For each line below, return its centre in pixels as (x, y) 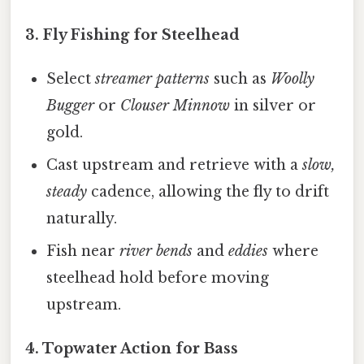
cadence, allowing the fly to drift (208, 192)
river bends (156, 251)
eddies (249, 251)
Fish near (83, 251)
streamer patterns (153, 79)
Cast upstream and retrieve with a (175, 165)
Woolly (293, 79)
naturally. (82, 219)
